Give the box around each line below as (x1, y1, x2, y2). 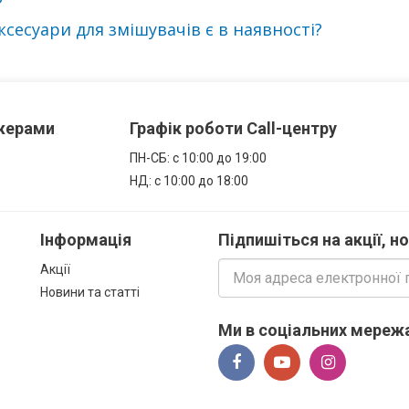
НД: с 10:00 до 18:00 (129, 173, 248, 188)
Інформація (40, 230, 131, 249)
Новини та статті (40, 285, 140, 299)
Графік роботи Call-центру (129, 119, 337, 138)
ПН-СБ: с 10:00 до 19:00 (129, 151, 267, 165)
